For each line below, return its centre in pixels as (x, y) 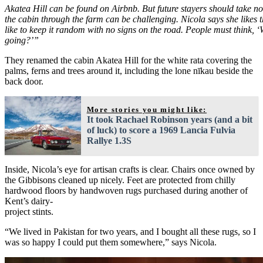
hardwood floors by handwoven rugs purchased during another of (126, 190)
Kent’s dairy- (29, 201)
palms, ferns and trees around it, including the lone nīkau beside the (129, 70)
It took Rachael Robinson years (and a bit (169, 119)
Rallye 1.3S (109, 140)
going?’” (22, 40)
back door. (24, 81)
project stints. (29, 211)
